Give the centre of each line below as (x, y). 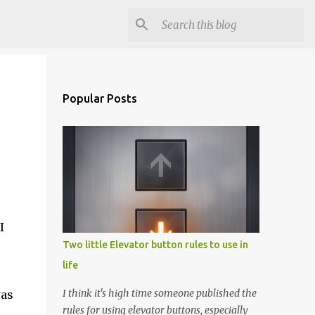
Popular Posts (99, 98)
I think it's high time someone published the (159, 293)
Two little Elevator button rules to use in (155, 245)
